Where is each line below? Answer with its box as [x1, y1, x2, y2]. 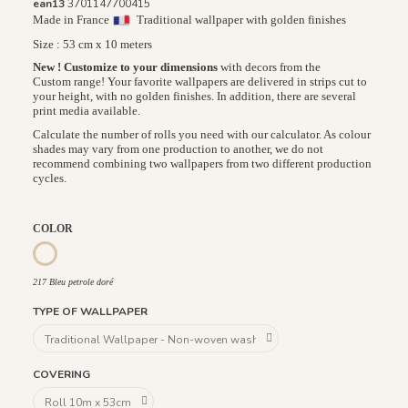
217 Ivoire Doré [76, 245, 146, 259]
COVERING [33, 367, 90, 382]
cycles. [33, 170, 66, 185]
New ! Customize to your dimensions [33, 60, 218, 75]
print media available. [33, 104, 140, 118]
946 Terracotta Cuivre [107, 245, 201, 259]
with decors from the [218, 60, 321, 75]
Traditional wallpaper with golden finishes [131, 12, 346, 26]
